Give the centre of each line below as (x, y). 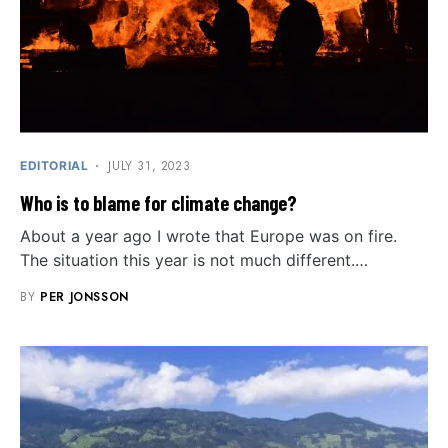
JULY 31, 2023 (149, 165)
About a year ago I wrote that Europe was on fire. (208, 235)
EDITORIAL (54, 165)
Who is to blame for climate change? (160, 202)
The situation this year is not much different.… (194, 259)
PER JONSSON (84, 296)
